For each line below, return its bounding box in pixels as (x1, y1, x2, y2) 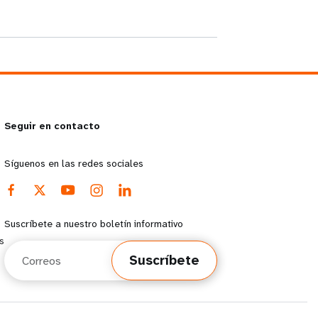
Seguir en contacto (4, 119, 100, 132)
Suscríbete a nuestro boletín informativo (4, 217, 183, 230)
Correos (4, 240, 46, 255)
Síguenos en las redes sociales (4, 157, 143, 170)
